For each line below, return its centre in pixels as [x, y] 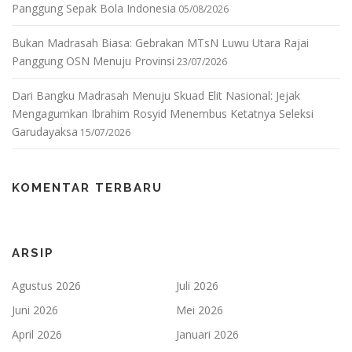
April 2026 [37, 334]
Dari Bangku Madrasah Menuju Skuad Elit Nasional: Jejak [156, 95]
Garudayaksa [45, 131]
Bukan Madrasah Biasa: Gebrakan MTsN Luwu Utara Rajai [160, 42]
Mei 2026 [200, 310]
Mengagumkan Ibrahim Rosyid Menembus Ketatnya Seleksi [163, 113]
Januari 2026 [207, 334]
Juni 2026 [35, 310]
